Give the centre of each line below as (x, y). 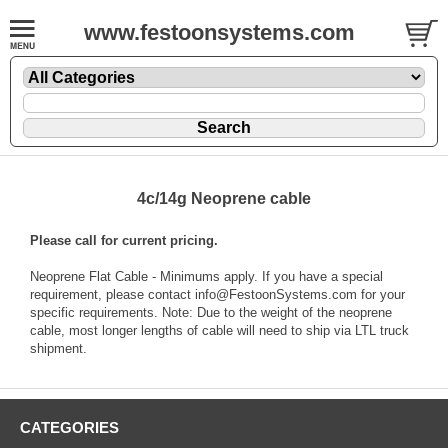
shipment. (58, 348)
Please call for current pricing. (124, 240)
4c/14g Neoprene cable (224, 198)
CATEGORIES (69, 427)
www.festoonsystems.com (219, 32)
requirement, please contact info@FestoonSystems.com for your (217, 294)
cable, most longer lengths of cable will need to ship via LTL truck (219, 330)
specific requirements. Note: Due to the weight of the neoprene (211, 312)
